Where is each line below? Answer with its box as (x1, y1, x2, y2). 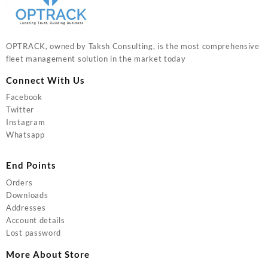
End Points (6, 160, 56, 171)
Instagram (6, 117, 45, 127)
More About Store (6, 248, 90, 260)
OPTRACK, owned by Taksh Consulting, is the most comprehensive (6, 41, 260, 51)
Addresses (6, 202, 46, 212)
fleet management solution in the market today (6, 53, 186, 63)
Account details (6, 215, 65, 225)
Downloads (6, 190, 48, 200)
